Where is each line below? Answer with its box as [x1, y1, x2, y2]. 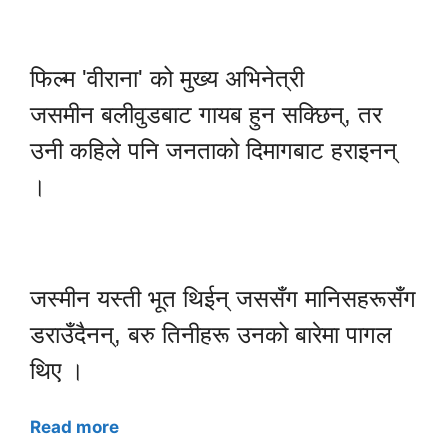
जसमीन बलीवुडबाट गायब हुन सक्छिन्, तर [30, 101, 382, 129]
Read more [30, 416, 119, 437]
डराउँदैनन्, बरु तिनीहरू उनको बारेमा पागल [30, 321, 392, 349]
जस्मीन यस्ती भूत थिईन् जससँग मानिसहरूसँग [30, 285, 416, 313]
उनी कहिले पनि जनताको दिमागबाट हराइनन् [30, 137, 397, 165]
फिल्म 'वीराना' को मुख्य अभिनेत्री [30, 65, 304, 93]
